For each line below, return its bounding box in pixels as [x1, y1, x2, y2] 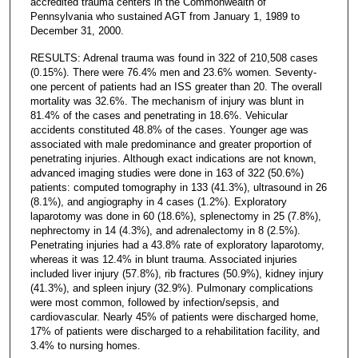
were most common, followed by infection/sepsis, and [30, 296, 279, 308]
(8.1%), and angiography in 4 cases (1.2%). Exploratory [30, 195, 287, 208]
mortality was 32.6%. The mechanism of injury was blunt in [30, 94, 304, 107]
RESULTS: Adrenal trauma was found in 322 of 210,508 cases [30, 51, 318, 64]
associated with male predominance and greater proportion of [30, 137, 312, 150]
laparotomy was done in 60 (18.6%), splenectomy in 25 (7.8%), [30, 209, 321, 222]
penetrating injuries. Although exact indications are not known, [30, 152, 316, 165]
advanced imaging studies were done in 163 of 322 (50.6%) [30, 166, 304, 179]
